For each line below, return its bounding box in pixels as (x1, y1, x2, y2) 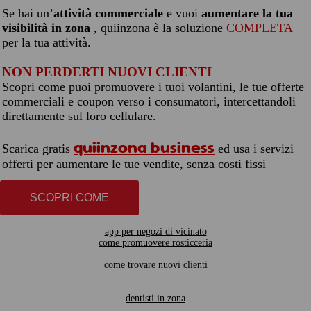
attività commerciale (53, 6, 163, 20)
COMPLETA (226, 21, 292, 35)
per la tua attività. (2, 35, 91, 49)
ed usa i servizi (218, 142, 294, 155)
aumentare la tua (201, 6, 293, 20)
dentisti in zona (126, 293, 185, 303)
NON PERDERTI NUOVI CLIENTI (2, 65, 212, 79)
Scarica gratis (2, 142, 74, 155)
